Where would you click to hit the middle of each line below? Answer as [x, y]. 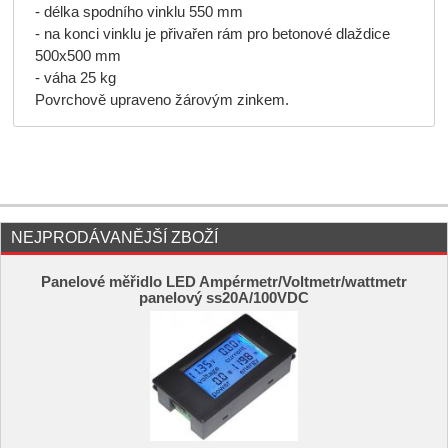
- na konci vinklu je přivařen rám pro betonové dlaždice [212, 34]
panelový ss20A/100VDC [223, 298]
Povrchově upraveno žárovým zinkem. [161, 100]
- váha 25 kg [75, 78]
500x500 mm [77, 56]
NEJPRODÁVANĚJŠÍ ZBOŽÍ [114, 237]
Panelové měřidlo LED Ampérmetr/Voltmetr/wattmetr [223, 282]
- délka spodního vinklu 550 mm [140, 12]
